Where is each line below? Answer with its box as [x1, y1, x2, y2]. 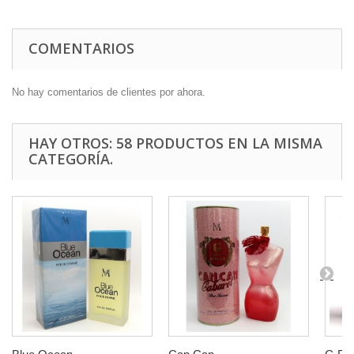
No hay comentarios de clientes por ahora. [12, 85, 205, 98]
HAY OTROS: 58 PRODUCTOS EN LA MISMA [28, 133, 322, 153]
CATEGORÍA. [28, 149, 113, 168]
